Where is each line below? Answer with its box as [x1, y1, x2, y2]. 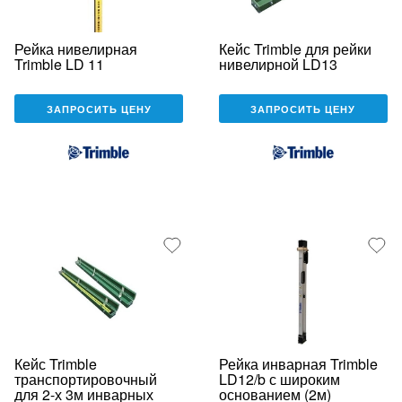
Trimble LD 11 [14, 54, 104, 75]
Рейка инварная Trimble [218, 353, 378, 374]
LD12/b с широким [218, 368, 340, 389]
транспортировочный [14, 368, 157, 389]
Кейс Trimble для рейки [218, 39, 371, 60]
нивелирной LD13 [218, 54, 337, 75]
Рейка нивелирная [14, 39, 137, 60]
